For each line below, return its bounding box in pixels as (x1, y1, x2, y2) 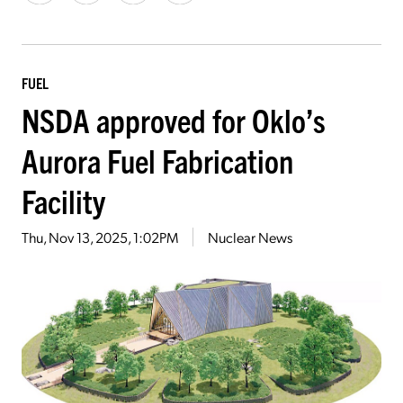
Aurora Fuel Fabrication (22, 139, 293, 180)
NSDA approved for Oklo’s (22, 98, 326, 139)
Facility (22, 179, 105, 220)
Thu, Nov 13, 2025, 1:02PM (22, 227, 178, 246)
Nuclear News (208, 227, 292, 246)
